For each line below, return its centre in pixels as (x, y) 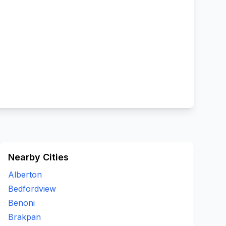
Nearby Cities (38, 157)
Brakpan (24, 217)
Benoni (21, 203)
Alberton (25, 175)
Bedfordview (32, 189)
